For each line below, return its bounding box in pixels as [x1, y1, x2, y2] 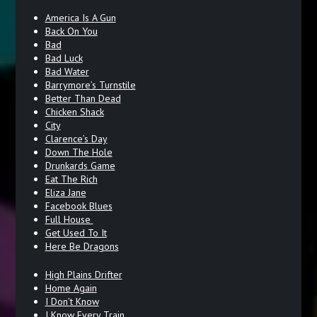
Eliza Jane [45, 185, 86, 199]
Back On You [45, 24, 98, 38]
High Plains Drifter [45, 267, 122, 281]
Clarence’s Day [45, 132, 108, 145]
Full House [45, 212, 93, 226]
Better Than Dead [45, 91, 121, 105]
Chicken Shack [45, 105, 104, 118]
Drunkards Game [45, 158, 115, 172]
